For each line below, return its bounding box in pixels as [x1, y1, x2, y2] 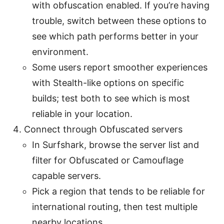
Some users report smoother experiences [32, 61, 207, 72]
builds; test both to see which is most [32, 92, 190, 103]
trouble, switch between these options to [32, 15, 206, 26]
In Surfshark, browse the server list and [32, 139, 199, 150]
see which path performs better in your [32, 30, 198, 41]
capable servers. [32, 170, 101, 181]
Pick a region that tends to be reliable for [32, 185, 205, 196]
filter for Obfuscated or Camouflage [32, 154, 183, 165]
